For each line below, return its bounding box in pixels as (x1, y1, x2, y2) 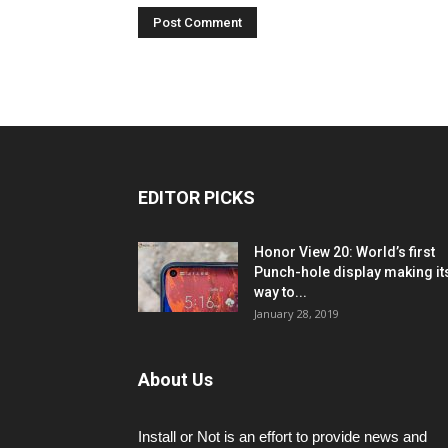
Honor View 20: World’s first (254, 243, 435, 260)
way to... (254, 283, 307, 300)
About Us (138, 368, 213, 390)
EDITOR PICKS (138, 186, 255, 208)
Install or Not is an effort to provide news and (138, 427, 427, 445)
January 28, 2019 (254, 305, 339, 321)
